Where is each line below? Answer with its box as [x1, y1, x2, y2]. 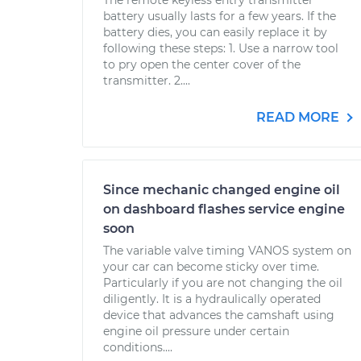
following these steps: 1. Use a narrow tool [103, 41, 338, 56]
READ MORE [256, 110, 342, 125]
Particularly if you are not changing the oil [103, 276, 342, 290]
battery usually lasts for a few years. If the [103, 9, 336, 23]
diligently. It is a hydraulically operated [103, 292, 321, 306]
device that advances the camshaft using [103, 308, 334, 322]
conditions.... [103, 340, 172, 355]
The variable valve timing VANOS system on [103, 243, 351, 258]
